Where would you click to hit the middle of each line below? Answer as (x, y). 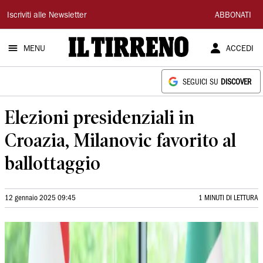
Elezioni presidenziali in (100, 117)
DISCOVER (236, 82)
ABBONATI (233, 16)
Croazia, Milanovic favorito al (120, 140)
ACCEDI (240, 49)
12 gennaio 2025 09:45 (40, 198)
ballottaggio (53, 163)
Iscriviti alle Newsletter (47, 16)
